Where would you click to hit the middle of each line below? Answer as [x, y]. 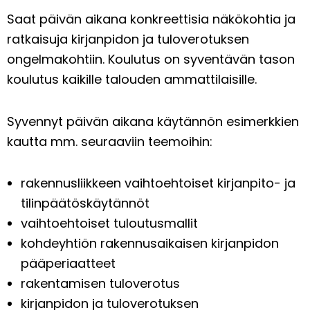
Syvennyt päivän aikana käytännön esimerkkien [153, 121]
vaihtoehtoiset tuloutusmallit [109, 224]
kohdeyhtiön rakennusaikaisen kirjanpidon [150, 244]
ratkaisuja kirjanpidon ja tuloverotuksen [128, 39]
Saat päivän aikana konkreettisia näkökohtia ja [151, 19]
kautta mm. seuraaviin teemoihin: [110, 141]
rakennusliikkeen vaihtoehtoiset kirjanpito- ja [158, 183]
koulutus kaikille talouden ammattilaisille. [132, 80]
